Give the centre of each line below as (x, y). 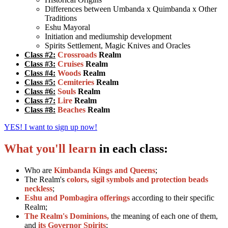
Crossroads (78, 55)
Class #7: (40, 101)
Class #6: (40, 92)
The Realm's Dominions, (68, 216)
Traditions (61, 18)
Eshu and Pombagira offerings (77, 198)
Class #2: (40, 55)
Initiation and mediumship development (108, 37)
